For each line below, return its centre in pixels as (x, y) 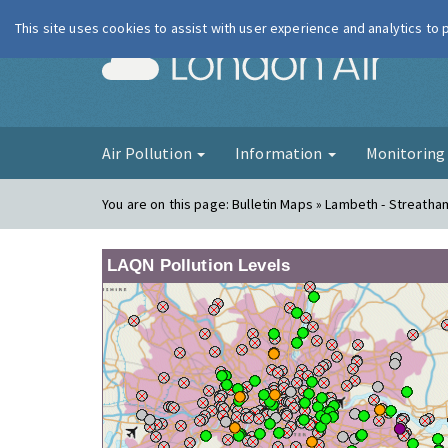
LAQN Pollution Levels (198, 265)
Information (280, 153)
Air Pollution (148, 153)
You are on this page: (167, 204)
